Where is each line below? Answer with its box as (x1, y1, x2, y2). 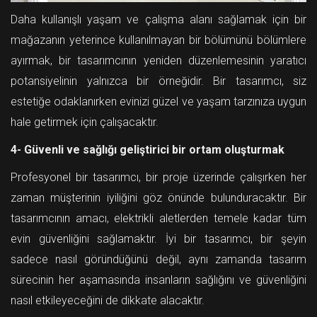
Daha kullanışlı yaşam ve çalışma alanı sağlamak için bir (11, 12, 306, 26)
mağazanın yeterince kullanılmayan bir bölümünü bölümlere (11, 33, 306, 47)
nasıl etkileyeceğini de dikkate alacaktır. (11, 293, 204, 307)
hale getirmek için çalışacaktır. (11, 115, 158, 129)
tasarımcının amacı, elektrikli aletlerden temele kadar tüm (11, 211, 306, 225)
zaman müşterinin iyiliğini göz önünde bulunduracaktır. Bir (11, 190, 306, 204)
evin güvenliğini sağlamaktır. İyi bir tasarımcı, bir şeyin (11, 231, 306, 246)
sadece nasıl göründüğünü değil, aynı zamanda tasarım (11, 252, 306, 266)
